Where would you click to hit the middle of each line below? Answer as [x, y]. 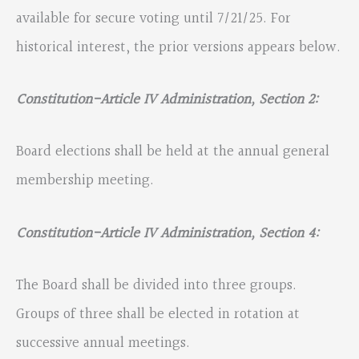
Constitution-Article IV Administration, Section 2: [167, 100]
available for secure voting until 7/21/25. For [153, 19]
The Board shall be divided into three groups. [156, 285]
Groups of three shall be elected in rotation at [158, 314]
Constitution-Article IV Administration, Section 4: [167, 233]
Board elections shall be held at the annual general [173, 152]
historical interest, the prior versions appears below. [178, 48]
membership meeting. [85, 181]
